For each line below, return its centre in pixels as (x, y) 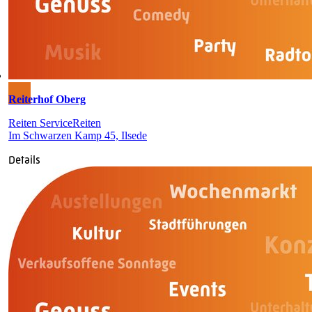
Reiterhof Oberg (47, 99)
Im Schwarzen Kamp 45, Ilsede (78, 135)
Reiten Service (40, 123)
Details (24, 159)
